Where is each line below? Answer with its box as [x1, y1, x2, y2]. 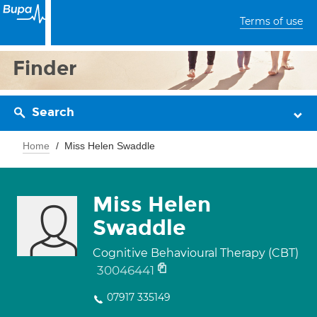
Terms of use [240, 15, 303, 28]
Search [32, 105, 74, 120]
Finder [13, 56, 77, 81]
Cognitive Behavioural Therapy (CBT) [93, 246, 299, 260]
